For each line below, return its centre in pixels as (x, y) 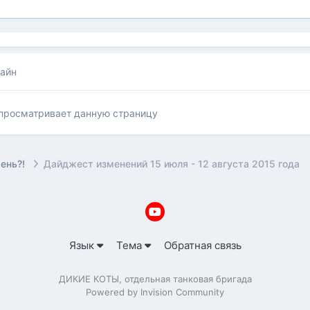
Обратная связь (202, 245)
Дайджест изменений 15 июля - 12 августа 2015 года (172, 164)
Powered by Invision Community (155, 292)
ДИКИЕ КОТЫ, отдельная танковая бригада (155, 279)
